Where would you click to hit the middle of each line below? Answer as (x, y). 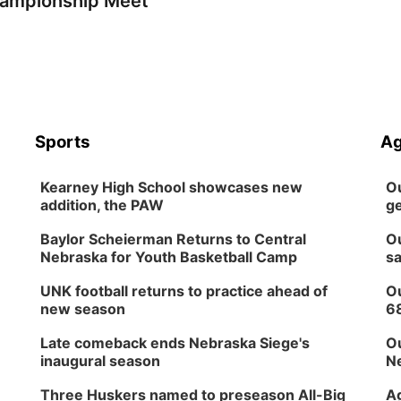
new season (83, 309)
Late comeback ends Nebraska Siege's (175, 343)
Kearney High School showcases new (172, 187)
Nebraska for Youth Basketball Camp (169, 257)
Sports (63, 142)
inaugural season (101, 361)
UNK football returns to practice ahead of (184, 291)
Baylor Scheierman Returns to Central (174, 239)
